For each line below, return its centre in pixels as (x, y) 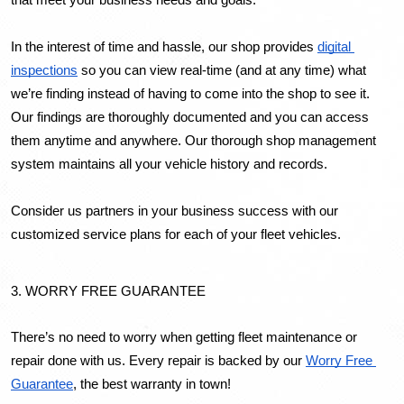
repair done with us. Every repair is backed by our (158, 360)
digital (334, 47)
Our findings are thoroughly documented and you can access (190, 118)
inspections (44, 71)
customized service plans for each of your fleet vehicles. (176, 235)
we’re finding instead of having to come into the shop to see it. (190, 94)
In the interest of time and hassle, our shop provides (164, 47)
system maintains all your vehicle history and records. (169, 165)
